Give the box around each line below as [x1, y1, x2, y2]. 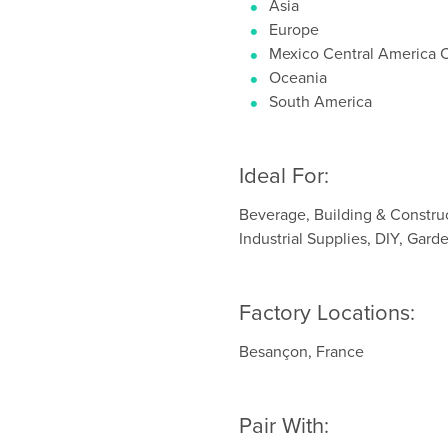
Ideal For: [239, 159, 329, 190]
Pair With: [239, 409, 329, 440]
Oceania [269, 66, 327, 88]
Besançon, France [239, 340, 364, 362]
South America [269, 90, 372, 112]
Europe [269, 18, 319, 40]
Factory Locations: [239, 296, 415, 327]
